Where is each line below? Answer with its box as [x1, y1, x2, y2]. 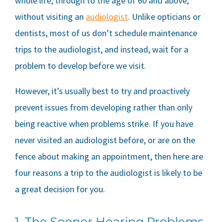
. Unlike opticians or [128, 11, 201, 23]
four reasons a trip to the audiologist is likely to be [15, 167, 202, 179]
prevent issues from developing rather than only [15, 102, 192, 113]
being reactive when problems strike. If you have [15, 118, 193, 130]
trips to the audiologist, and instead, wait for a [15, 44, 188, 55]
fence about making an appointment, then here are [15, 151, 203, 163]
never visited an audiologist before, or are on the [15, 134, 195, 146]
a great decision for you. [15, 183, 105, 195]
